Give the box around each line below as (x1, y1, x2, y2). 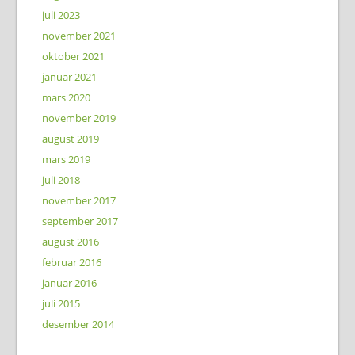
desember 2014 (41, 316, 114, 331)
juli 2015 (41, 296, 80, 311)
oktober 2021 (41, 48, 105, 63)
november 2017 (41, 193, 116, 208)
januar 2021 (41, 69, 97, 84)
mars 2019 (41, 151, 90, 166)
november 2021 (41, 28, 116, 43)
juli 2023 (41, 7, 80, 22)
